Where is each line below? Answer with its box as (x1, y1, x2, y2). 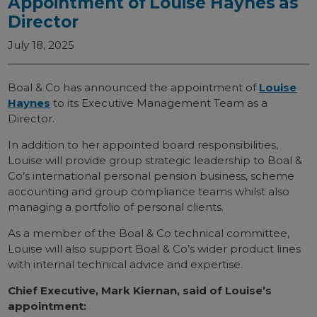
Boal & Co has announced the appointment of (8, 81, 260, 94)
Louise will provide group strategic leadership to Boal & (8, 154, 303, 167)
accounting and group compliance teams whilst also (8, 185, 290, 198)
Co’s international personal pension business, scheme (8, 169, 295, 183)
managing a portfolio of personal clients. (8, 200, 224, 214)
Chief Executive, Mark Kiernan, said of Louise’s (8, 284, 272, 297)
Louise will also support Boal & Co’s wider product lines (8, 242, 301, 255)
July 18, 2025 (8, 38, 75, 52)
